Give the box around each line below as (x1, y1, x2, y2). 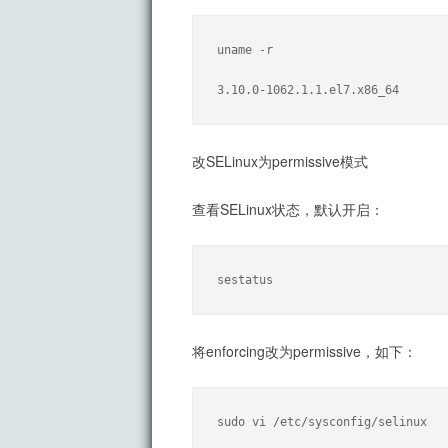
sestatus (217, 273, 273, 288)
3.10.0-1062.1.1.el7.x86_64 (217, 83, 399, 98)
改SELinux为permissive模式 (192, 151, 368, 172)
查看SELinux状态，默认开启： (192, 199, 384, 220)
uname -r (217, 43, 273, 58)
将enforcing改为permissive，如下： (192, 341, 417, 362)
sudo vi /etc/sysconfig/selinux (217, 415, 427, 430)
